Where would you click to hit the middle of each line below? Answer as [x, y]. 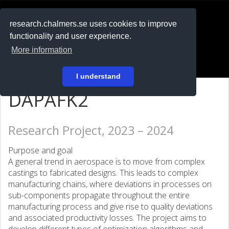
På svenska [35, 42]
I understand [98, 76]
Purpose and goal [40, 150]
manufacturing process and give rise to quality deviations [110, 207]
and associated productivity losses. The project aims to [107, 218]
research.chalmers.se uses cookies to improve [94, 24]
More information [42, 50]
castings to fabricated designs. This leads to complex [103, 173]
